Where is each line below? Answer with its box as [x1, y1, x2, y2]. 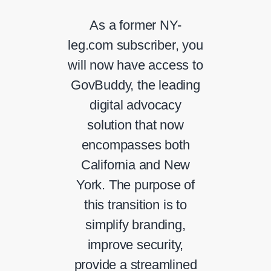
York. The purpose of [76, 177, 195, 193]
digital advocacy [90, 97, 181, 113]
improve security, [87, 237, 184, 253]
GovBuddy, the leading [71, 77, 200, 93]
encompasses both [81, 137, 190, 153]
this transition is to [84, 197, 187, 213]
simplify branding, [85, 217, 186, 233]
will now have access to [68, 57, 203, 73]
